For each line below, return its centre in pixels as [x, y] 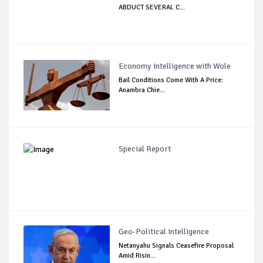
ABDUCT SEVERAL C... [152, 7]
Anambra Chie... [142, 90]
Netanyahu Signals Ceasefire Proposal [176, 245]
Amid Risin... [137, 255]
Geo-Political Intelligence [164, 231]
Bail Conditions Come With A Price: [171, 80]
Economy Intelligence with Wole [175, 66]
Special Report [145, 149]
